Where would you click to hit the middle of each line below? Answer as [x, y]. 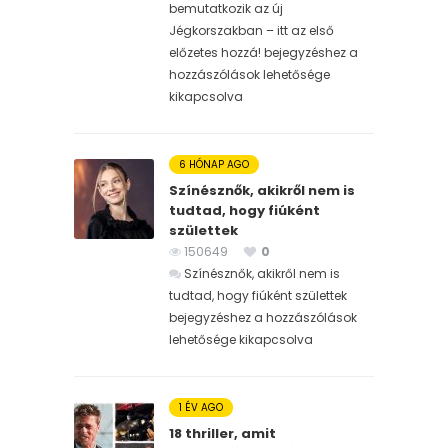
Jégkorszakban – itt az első [251, 30]
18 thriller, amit [222, 433]
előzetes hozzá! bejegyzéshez [257, 52]
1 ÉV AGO [201, 407]
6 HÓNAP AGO [214, 164]
